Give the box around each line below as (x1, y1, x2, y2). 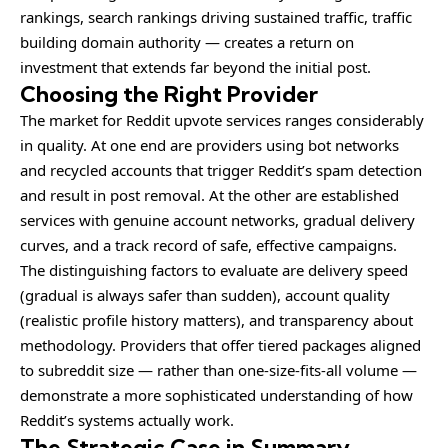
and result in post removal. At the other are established (20, 184, 399, 205)
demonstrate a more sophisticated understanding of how (20, 384, 413, 405)
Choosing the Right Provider (20, 79, 318, 108)
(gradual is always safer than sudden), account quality (20, 284, 390, 305)
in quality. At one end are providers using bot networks (20, 134, 399, 155)
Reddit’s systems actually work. (20, 409, 234, 430)
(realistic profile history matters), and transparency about (20, 309, 413, 330)
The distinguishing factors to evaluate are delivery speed (20, 259, 408, 280)
